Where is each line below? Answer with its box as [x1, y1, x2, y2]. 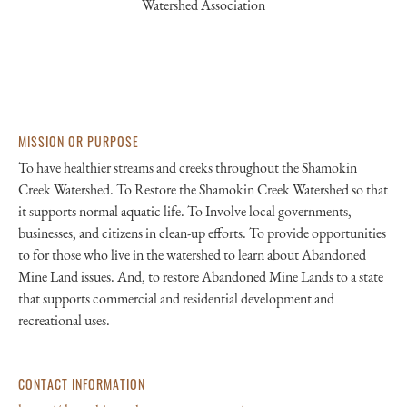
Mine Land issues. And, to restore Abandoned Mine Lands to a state [18, 267, 383, 286]
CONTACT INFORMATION [18, 374, 145, 393]
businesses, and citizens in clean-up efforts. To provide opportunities [18, 223, 386, 243]
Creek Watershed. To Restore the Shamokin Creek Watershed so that [18, 180, 388, 199]
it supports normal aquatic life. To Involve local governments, [18, 202, 352, 221]
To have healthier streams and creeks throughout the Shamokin [18, 158, 357, 177]
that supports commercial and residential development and [18, 289, 334, 308]
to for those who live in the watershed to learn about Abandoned [18, 245, 366, 264]
